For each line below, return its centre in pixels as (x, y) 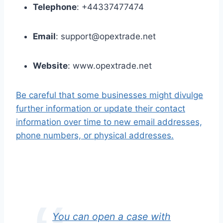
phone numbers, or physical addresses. (95, 136)
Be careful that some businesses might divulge (110, 95)
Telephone (55, 7)
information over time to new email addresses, (109, 122)
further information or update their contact (101, 109)
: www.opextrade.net (110, 66)
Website (50, 66)
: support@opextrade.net (106, 37)
